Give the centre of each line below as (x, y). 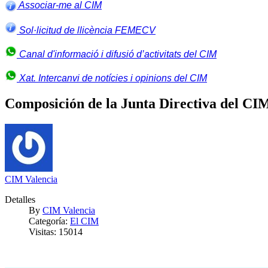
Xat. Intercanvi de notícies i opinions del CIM (112, 78)
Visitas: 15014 (56, 232)
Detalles (20, 199)
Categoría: (49, 221)
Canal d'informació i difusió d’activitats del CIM (117, 54)
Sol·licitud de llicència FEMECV (86, 30)
